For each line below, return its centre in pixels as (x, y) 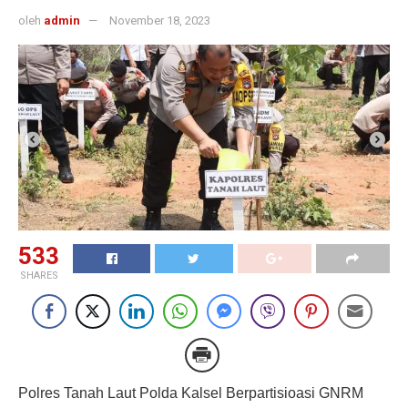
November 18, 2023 (160, 21)
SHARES (39, 276)
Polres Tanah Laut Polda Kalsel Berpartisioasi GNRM (191, 393)
